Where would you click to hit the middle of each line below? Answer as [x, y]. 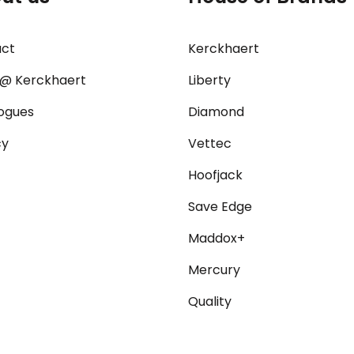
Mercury [215, 270]
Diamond [217, 112]
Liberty [210, 80]
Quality [210, 301]
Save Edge [220, 207]
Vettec [210, 143]
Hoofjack [216, 175]
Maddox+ [217, 238]
